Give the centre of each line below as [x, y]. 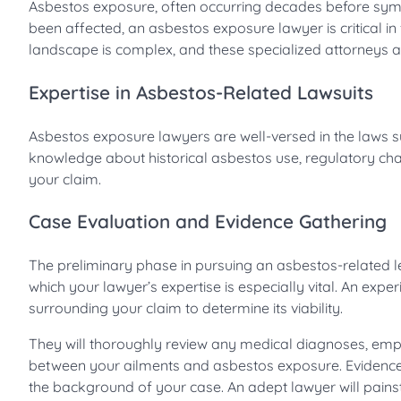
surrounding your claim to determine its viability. [186, 308]
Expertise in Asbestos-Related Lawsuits [201, 92]
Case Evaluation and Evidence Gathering [208, 222]
